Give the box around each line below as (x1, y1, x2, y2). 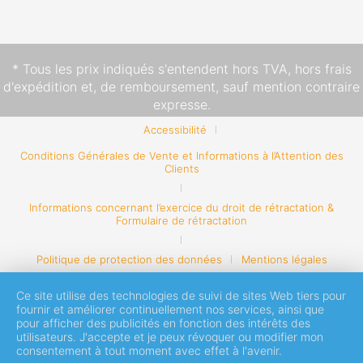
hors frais (294, 61, 352, 77)
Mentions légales (241, 253, 327, 266)
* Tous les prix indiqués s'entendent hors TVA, (11, 61, 295, 77)
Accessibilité (143, 123, 207, 136)
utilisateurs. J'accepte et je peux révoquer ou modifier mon (16, 330, 323, 344)
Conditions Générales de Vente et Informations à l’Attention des (19, 149, 344, 162)
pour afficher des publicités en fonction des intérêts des (16, 316, 310, 330)
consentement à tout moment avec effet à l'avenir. (16, 344, 282, 357)
